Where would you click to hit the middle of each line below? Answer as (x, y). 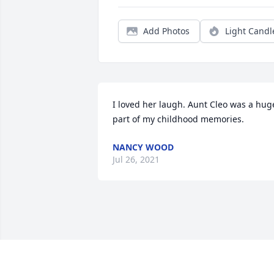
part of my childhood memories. (178, 119)
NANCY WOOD (143, 147)
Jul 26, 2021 (136, 160)
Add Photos (166, 31)
